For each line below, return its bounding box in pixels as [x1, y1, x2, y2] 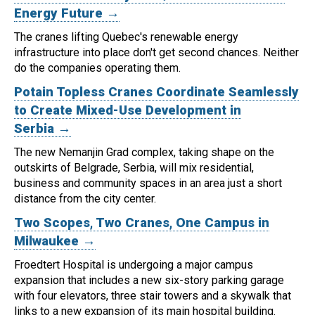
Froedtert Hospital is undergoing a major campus [14, 258, 253, 272]
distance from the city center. [14, 192, 156, 206]
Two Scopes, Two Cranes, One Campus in [14, 215, 269, 231]
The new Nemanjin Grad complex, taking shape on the [14, 146, 274, 160]
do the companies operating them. [14, 61, 181, 75]
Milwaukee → [14, 233, 96, 250]
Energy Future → [14, 6, 120, 22]
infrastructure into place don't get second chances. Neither [14, 46, 299, 60]
